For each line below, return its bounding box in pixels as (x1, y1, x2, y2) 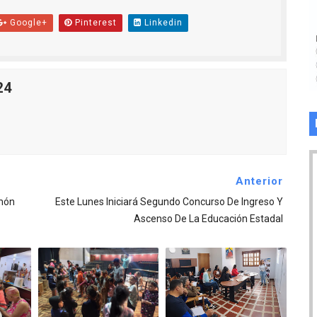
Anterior (235, 175, 283, 188)
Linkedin (141, 18, 183, 28)
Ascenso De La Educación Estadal (133, 213, 283, 225)
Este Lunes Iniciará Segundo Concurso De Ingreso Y (54, 196, 283, 208)
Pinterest (71, 18, 117, 28)
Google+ (6, 18, 47, 28)
